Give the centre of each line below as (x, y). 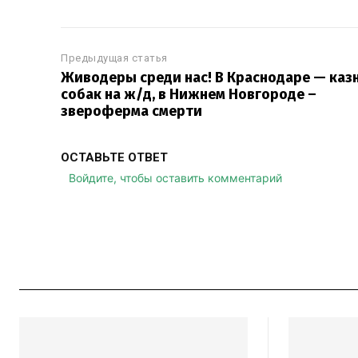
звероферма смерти (131, 111)
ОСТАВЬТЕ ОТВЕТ (114, 157)
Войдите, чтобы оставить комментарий (175, 178)
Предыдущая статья (114, 58)
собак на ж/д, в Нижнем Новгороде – (189, 94)
